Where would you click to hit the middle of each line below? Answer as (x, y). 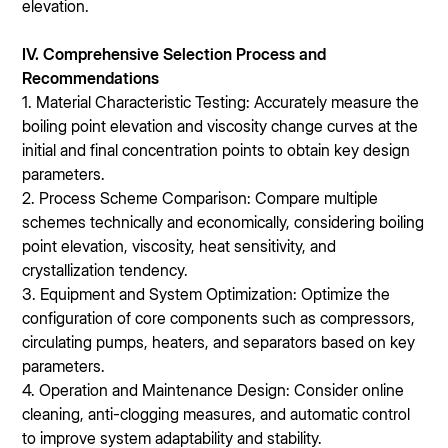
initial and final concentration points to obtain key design (216, 150)
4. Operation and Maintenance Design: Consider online (213, 390)
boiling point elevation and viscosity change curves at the (220, 126)
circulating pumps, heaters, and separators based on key (219, 342)
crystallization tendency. (105, 270)
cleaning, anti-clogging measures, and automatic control (216, 414)
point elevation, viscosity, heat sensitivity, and (179, 246)
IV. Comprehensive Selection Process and (174, 54)
